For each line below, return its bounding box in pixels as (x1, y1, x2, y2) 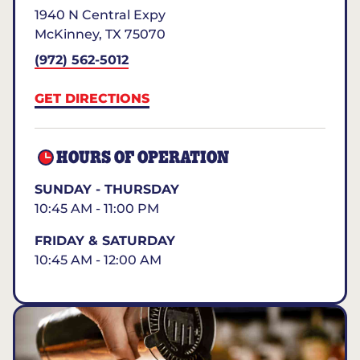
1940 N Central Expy (35, 7, 166, 22)
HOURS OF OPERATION (56, 149, 230, 167)
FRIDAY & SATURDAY (35, 233, 175, 248)
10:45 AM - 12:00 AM (35, 252, 162, 268)
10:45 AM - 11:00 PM (35, 201, 159, 216)
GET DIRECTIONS (35, 91, 149, 106)
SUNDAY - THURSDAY (35, 182, 179, 197)
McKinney (35, 27, 99, 42)
